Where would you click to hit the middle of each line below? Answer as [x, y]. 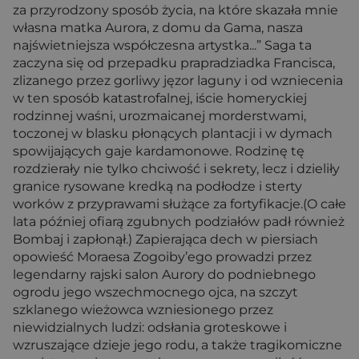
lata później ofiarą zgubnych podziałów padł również [179, 222]
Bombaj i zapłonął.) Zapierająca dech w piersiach [165, 239]
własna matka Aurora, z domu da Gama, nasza [158, 28]
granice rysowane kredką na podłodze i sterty [157, 186]
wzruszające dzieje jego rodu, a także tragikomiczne [177, 345]
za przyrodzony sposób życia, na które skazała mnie [175, 10]
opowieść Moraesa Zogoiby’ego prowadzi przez [162, 257]
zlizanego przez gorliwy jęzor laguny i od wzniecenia [178, 81]
